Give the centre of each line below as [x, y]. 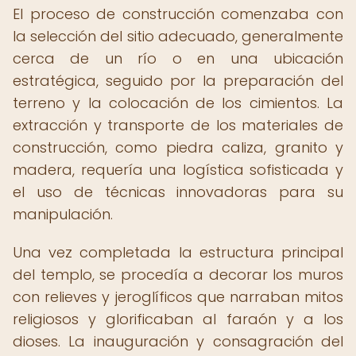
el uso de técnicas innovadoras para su [178, 192]
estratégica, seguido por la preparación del [178, 81]
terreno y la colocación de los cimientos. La [178, 103]
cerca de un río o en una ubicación [178, 58]
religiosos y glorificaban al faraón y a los [178, 319]
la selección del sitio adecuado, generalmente [178, 36]
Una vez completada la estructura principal [178, 252]
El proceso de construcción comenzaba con [178, 14]
